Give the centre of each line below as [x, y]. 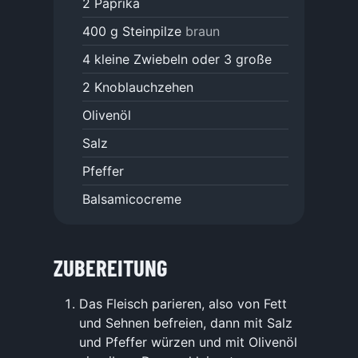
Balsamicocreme [132, 199]
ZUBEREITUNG [110, 267]
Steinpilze [152, 32]
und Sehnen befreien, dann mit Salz [186, 322]
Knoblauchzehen [144, 88]
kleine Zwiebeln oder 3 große [183, 60]
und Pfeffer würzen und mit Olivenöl [188, 342]
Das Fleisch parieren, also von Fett [183, 303]
